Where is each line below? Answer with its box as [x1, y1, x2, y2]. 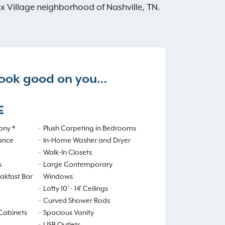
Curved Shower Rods [43, 196, 110, 205]
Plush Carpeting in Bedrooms [43, 124, 136, 133]
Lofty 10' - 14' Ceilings [43, 184, 108, 193]
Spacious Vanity [43, 208, 94, 217]
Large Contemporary [43, 160, 113, 169]
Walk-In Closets [43, 148, 92, 157]
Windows [43, 172, 73, 181]
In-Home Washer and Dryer [43, 136, 131, 145]
